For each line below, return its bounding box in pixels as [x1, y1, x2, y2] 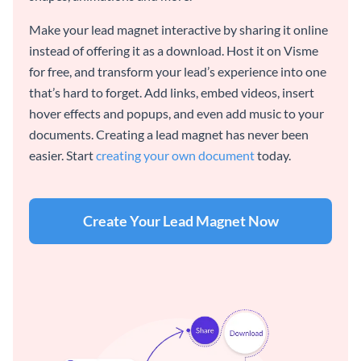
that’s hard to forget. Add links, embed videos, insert [29, 85, 314, 101]
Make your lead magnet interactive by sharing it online [29, 22, 328, 38]
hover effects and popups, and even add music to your [29, 106, 324, 122]
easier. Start [29, 147, 96, 164]
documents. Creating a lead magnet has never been [29, 127, 309, 143]
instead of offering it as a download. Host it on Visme [29, 43, 318, 59]
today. [255, 147, 291, 164]
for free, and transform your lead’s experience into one [29, 64, 326, 80]
